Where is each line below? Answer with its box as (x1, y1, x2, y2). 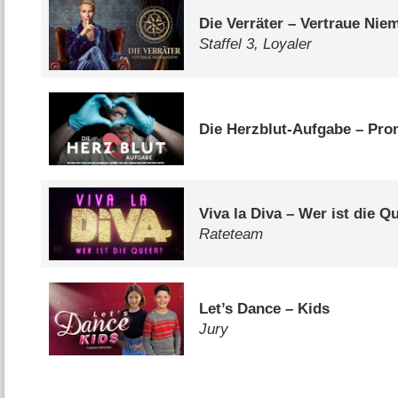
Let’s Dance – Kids (199, 299, 330, 317)
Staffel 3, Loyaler (199, 36, 313, 53)
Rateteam (199, 226, 264, 243)
